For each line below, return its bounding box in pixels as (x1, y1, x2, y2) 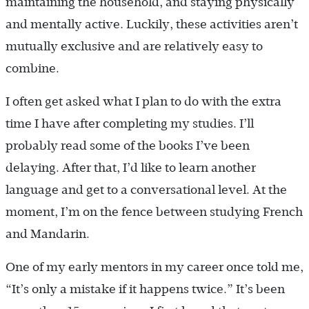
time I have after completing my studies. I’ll (6, 117, 254, 131)
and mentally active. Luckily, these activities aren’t (6, 17, 298, 32)
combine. (6, 61, 59, 76)
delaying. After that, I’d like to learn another (6, 161, 256, 175)
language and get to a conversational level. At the (6, 183, 287, 197)
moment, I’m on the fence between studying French (6, 205, 303, 219)
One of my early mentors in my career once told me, (6, 260, 303, 275)
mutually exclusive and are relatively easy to (6, 39, 263, 54)
